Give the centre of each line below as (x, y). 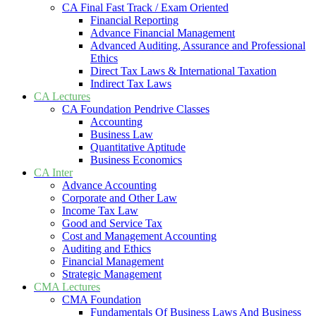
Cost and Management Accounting (139, 236)
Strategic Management (112, 274)
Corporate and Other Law (120, 198)
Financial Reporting (134, 20)
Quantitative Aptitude (138, 147)
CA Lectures (62, 97)
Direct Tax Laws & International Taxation (183, 71)
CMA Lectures (67, 287)
